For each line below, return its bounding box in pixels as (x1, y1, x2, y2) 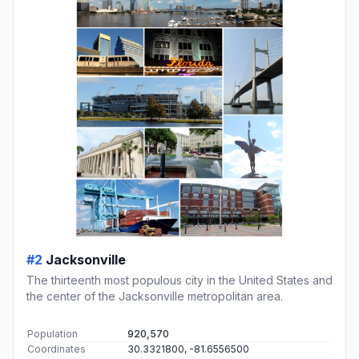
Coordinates (27, 343, 86, 356)
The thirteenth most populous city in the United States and (26, 273, 333, 288)
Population (27, 328, 78, 341)
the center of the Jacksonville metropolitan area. (26, 289, 283, 304)
